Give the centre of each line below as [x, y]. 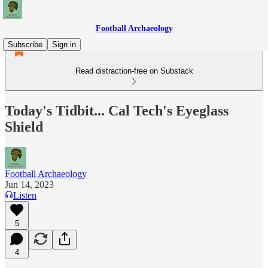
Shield [24, 127]
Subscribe [25, 45]
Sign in [64, 45]
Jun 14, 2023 [29, 184]
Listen [25, 195]
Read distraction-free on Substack [134, 71]
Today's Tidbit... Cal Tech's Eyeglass [117, 110]
